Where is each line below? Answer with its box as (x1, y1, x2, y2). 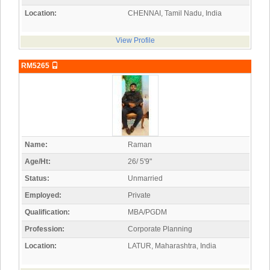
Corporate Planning (128, 225, 192, 234)
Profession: (25, 225, 64, 234)
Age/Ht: (25, 157, 51, 166)
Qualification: (25, 208, 70, 217)
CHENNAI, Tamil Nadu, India (128, 9, 222, 18)
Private (128, 191, 151, 200)
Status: (25, 174, 49, 183)
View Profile (115, 36, 155, 45)
